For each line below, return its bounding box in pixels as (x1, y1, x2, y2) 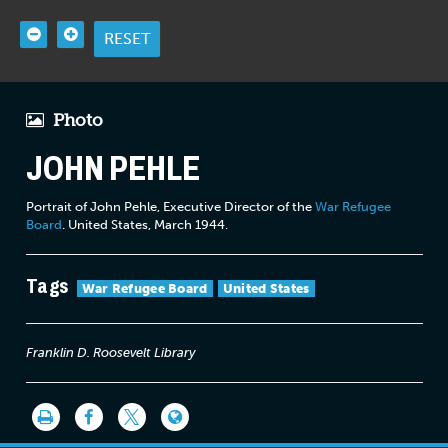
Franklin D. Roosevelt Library (25, 344, 196, 360)
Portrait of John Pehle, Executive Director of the (25, 198, 315, 214)
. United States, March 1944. (61, 216, 228, 232)
